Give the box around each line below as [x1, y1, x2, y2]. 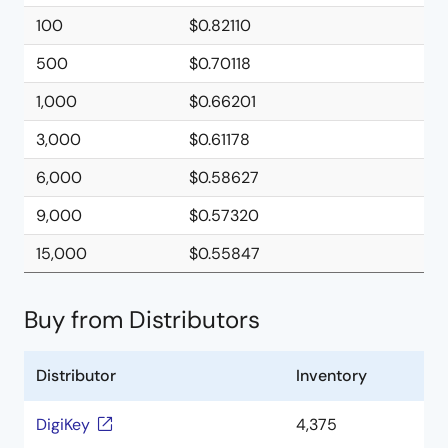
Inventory [296, 365, 367, 386]
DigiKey [36, 414, 90, 435]
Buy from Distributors [24, 304, 260, 335]
